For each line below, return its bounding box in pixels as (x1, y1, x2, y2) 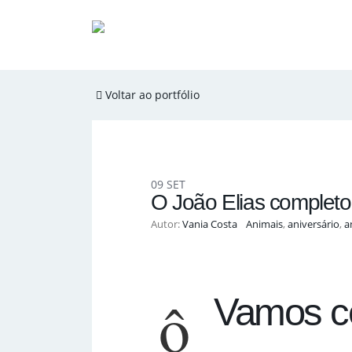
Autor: (151, 218, 182, 231)
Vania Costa (182, 218, 237, 231)
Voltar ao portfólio (102, 87, 200, 102)
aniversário (288, 218, 339, 231)
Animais (246, 218, 283, 231)
